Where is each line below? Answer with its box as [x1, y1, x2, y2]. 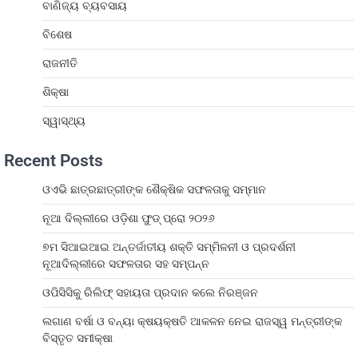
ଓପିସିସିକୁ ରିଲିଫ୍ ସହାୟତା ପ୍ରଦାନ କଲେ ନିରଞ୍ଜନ [42, 284, 258, 300]
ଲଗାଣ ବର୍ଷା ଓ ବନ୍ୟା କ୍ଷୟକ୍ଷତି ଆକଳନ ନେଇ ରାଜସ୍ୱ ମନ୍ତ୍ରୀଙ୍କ [42, 312, 342, 329]
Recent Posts [4, 150, 103, 170]
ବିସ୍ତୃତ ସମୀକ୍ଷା [42, 329, 113, 346]
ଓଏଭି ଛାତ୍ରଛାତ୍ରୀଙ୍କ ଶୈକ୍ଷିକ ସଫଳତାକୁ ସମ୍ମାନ [42, 181, 266, 197]
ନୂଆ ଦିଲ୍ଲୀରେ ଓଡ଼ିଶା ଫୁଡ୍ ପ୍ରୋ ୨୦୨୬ [42, 209, 215, 226]
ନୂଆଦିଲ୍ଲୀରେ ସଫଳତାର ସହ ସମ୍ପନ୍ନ [42, 255, 209, 272]
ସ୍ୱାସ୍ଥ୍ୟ [42, 112, 86, 129]
